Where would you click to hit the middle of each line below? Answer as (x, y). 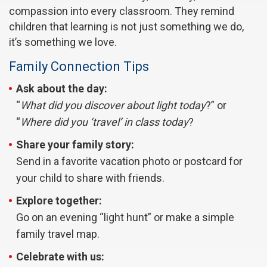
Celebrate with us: (60, 257)
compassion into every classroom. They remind (122, 11)
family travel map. (58, 234)
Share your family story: (75, 145)
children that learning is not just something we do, (126, 27)
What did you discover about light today (113, 105)
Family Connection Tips (79, 67)
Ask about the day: (62, 89)
